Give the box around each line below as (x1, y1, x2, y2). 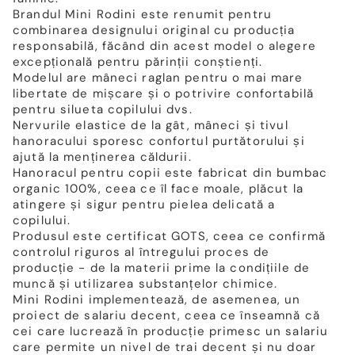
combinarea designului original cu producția (13, 22, 296, 38)
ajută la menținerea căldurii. (13, 149, 192, 165)
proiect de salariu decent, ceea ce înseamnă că (13, 307, 320, 323)
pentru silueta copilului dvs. (13, 101, 193, 117)
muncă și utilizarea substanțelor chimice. (13, 276, 278, 292)
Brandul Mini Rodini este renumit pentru (13, 6, 272, 22)
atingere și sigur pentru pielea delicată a (13, 197, 276, 212)
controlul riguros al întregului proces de (13, 244, 270, 260)
